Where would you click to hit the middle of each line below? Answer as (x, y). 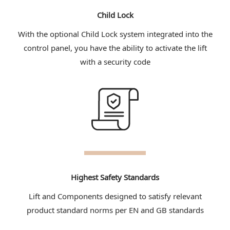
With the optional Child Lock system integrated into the (115, 34)
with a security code (115, 61)
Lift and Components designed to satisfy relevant (115, 196)
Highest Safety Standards (115, 177)
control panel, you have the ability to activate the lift (115, 47)
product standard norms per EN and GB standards (115, 210)
